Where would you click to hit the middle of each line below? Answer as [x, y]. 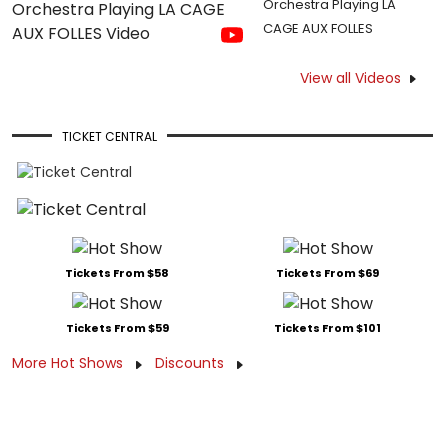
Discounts [191, 363]
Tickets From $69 [328, 273]
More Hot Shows [69, 363]
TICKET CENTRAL [109, 137]
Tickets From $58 [117, 273]
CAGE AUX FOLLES [318, 29]
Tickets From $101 [328, 328]
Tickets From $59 [117, 328]
